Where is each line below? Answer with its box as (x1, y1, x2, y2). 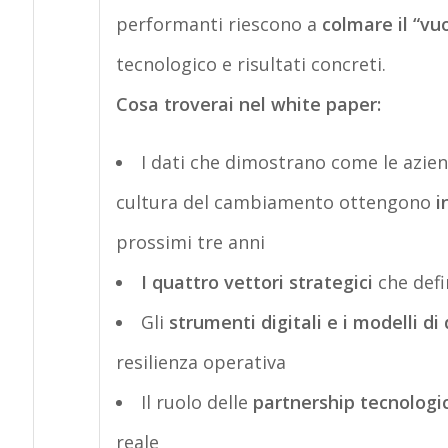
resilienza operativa (115, 349, 286, 374)
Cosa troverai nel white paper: (115, 91, 381, 116)
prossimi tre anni (115, 229, 265, 254)
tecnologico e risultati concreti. (115, 51, 386, 76)
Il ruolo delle (140, 389, 253, 414)
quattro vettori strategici (151, 269, 373, 294)
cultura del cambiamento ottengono (115, 189, 436, 214)
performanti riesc (115, 11, 269, 36)
